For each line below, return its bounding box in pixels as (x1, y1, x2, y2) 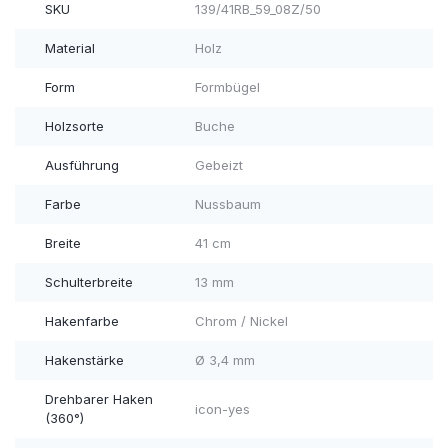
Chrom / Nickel (194, 313, 288, 330)
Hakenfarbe (45, 313, 119, 330)
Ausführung (45, 157, 119, 174)
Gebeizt (194, 157, 243, 174)
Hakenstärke (45, 352, 124, 369)
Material (45, 40, 95, 57)
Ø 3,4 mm (194, 352, 255, 369)
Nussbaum (194, 196, 261, 213)
